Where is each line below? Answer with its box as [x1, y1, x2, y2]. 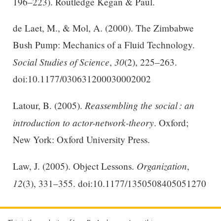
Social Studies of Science [12, 55, 110, 68]
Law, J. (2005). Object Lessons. [12, 160, 137, 173]
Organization [136, 159, 187, 173]
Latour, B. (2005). [12, 99, 85, 111]
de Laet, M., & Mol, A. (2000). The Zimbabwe [12, 21, 194, 34]
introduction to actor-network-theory [12, 115, 154, 129]
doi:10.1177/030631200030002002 [12, 72, 151, 85]
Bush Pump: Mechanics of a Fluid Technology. [12, 38, 195, 51]
